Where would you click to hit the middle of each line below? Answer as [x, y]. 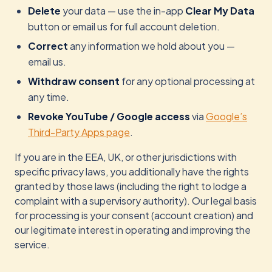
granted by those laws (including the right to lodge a [131, 186]
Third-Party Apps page [79, 132]
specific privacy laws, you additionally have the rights [132, 172]
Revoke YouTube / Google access [109, 116]
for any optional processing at [187, 81]
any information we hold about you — [151, 46]
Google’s [226, 116]
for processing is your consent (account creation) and [134, 215]
